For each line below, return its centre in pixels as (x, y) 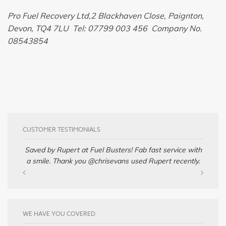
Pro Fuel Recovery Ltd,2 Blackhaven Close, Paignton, (106, 15)
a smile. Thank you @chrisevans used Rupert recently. (113, 161)
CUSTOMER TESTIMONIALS (62, 129)
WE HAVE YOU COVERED (59, 213)
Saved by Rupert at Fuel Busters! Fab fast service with (113, 150)
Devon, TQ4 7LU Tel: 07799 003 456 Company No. (105, 28)
